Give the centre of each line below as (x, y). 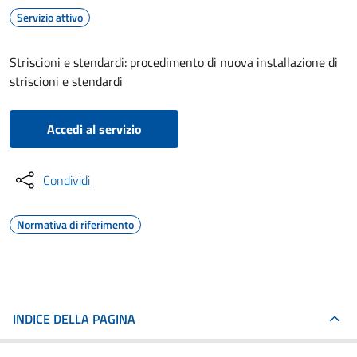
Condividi (67, 180)
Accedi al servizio (94, 129)
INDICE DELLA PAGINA (74, 319)
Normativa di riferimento (75, 224)
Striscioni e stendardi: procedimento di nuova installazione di (174, 62)
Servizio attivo (50, 17)
